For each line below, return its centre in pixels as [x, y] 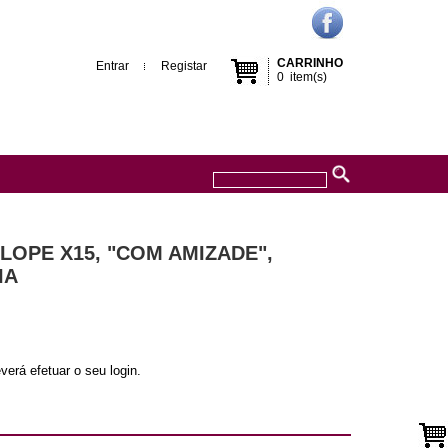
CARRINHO [310, 63]
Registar [184, 66]
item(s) [305, 77]
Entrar [112, 66]
